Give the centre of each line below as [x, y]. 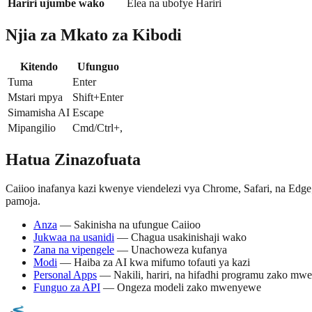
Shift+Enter [98, 97]
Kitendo [39, 66]
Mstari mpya [35, 97]
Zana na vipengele [74, 250]
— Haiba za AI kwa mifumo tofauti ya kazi [154, 263]
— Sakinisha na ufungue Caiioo [129, 225]
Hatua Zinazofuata [73, 159]
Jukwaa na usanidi [74, 237]
